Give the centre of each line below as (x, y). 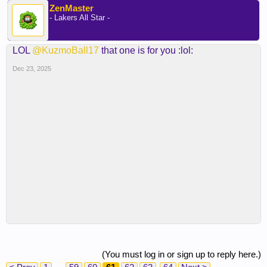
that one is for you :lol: (146, 50)
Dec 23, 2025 (32, 69)
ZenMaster (72, 8)
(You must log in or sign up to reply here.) (181, 254)
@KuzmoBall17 (66, 50)
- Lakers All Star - (80, 18)
